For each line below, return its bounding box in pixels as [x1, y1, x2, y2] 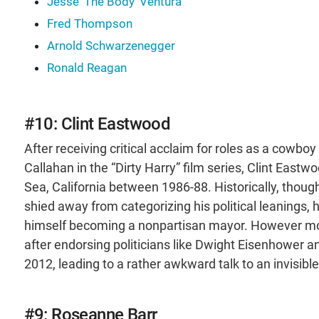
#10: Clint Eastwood [23, 113, 171, 134]
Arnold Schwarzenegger [46, 38, 175, 53]
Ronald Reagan [46, 60, 127, 75]
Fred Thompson [46, 16, 132, 31]
